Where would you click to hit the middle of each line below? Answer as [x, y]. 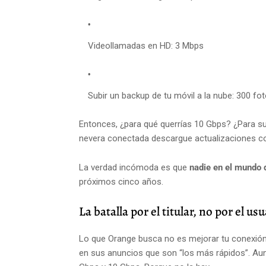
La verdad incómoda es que [134, 168]
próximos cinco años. [121, 182]
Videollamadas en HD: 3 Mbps [146, 46]
